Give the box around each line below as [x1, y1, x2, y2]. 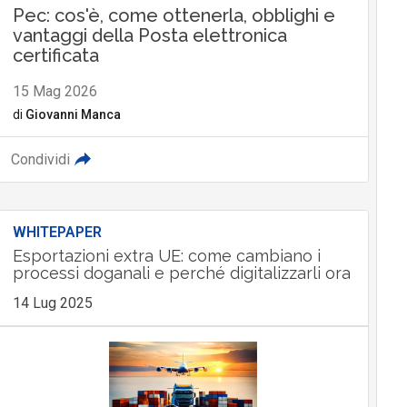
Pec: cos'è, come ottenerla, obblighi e [12, 5, 335, 27]
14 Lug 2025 [12, 294, 93, 313]
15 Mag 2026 [12, 83, 97, 101]
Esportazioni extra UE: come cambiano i [12, 246, 321, 266]
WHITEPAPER [12, 223, 102, 242]
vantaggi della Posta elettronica [12, 25, 287, 47]
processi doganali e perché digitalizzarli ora [12, 263, 351, 283]
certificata [12, 45, 99, 67]
